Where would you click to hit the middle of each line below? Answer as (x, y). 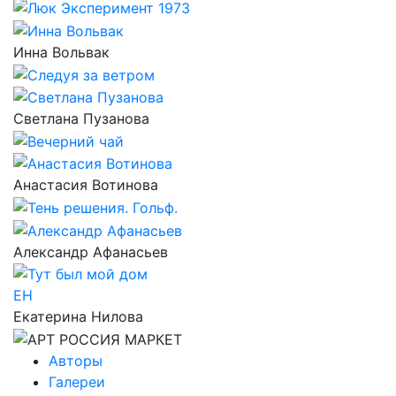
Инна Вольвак (61, 52)
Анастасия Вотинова (86, 185)
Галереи (77, 382)
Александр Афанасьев (91, 251)
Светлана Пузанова (81, 119)
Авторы (76, 361)
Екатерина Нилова (78, 317)
